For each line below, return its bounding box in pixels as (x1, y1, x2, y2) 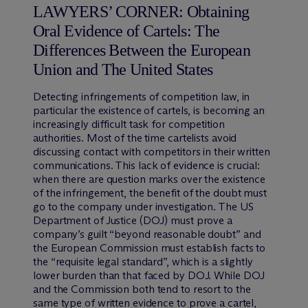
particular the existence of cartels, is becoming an (33, 103, 265, 117)
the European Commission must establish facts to (33, 241, 266, 254)
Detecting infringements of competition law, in (33, 89, 250, 103)
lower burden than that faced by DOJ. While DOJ (33, 268, 265, 282)
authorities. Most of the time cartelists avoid (33, 131, 237, 144)
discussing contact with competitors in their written (33, 144, 270, 158)
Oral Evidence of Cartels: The (33, 21, 220, 40)
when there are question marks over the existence (33, 172, 266, 186)
